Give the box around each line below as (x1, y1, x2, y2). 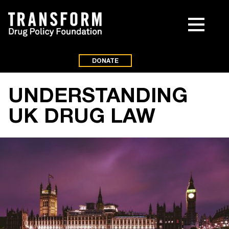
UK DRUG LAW (8, 103, 155, 127)
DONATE (92, 57, 119, 64)
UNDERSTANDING (8, 82, 188, 107)
